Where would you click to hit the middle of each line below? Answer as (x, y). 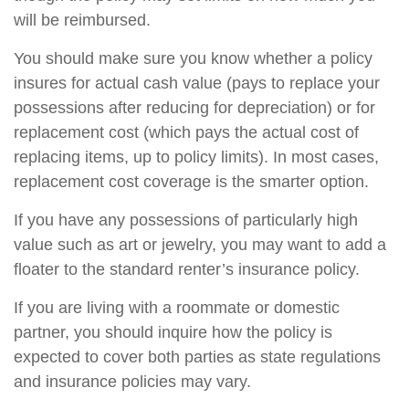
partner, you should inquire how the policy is (173, 332)
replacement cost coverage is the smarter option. (191, 182)
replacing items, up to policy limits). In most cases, (196, 157)
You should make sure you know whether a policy (193, 58)
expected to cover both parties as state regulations (197, 357)
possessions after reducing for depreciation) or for (194, 108)
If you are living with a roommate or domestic (177, 308)
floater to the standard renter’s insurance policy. (187, 269)
